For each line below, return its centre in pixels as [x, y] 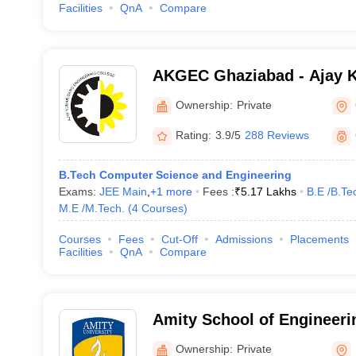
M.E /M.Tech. [91, 208]
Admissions [244, 239]
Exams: [79, 192]
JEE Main [123, 192]
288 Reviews [277, 135]
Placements [319, 239]
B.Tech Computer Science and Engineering [175, 175]
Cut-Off [179, 239]
